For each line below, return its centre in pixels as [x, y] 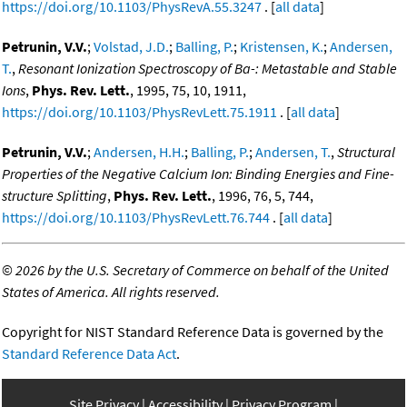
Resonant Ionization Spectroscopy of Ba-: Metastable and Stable [208, 69]
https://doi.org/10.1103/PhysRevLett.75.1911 [139, 112]
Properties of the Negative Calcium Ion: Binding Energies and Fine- [198, 174]
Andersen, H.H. [139, 152]
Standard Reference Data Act [89, 354]
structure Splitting [55, 196]
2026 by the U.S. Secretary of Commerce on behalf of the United [202, 270]
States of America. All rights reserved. [111, 292]
